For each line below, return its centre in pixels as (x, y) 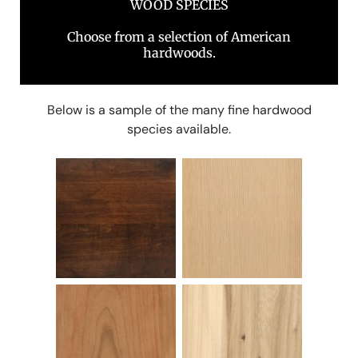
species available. (179, 129)
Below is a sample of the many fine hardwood (179, 109)
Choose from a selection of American (179, 36)
